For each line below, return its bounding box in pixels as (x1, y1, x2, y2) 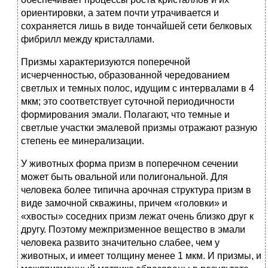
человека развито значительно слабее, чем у (21, 237, 220, 248)
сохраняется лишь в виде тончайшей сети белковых (21, 21, 252, 32)
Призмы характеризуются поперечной (21, 57, 190, 68)
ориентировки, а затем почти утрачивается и (21, 8, 219, 19)
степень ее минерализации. (21, 136, 144, 147)
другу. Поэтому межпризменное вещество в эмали (21, 224, 245, 235)
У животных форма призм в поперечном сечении (21, 159, 238, 169)
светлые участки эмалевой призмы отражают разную (21, 123, 257, 133)
